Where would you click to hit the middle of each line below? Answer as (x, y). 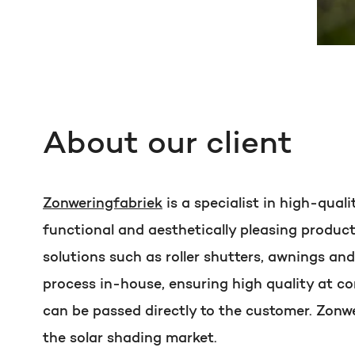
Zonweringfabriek (103, 204)
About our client (168, 145)
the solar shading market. (130, 339)
